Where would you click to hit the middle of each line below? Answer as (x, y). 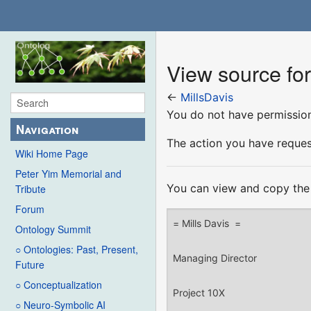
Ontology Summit (53, 229)
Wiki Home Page (52, 154)
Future (30, 265)
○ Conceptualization (59, 285)
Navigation (48, 129)
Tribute (31, 189)
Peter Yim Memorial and (68, 174)
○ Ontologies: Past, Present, (77, 250)
